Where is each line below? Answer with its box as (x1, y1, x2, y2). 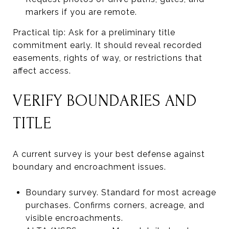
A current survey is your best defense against (13, 149, 205, 159)
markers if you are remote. (25, 7, 137, 17)
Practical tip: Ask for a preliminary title (13, 27, 175, 37)
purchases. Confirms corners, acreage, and (25, 200, 204, 210)
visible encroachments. (25, 213, 123, 223)
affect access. (13, 65, 71, 76)
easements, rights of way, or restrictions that (13, 53, 202, 63)
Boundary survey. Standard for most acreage (25, 187, 216, 197)
